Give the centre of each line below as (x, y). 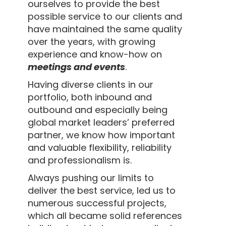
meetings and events (76, 67)
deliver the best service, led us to (102, 190)
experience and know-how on (95, 54)
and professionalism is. (80, 160)
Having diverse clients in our (91, 84)
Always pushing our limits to (91, 178)
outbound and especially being (98, 109)
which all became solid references (105, 215)
